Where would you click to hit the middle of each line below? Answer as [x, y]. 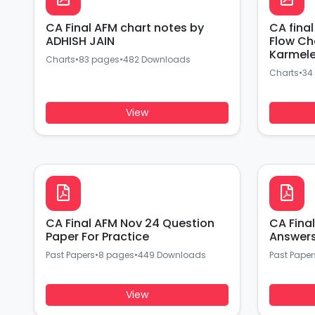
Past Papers [70, 255]
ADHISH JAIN [80, 41]
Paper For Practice [97, 237]
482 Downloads [157, 59]
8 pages [116, 255]
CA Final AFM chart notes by [125, 28]
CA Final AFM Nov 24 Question [130, 223]
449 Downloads [172, 255]
